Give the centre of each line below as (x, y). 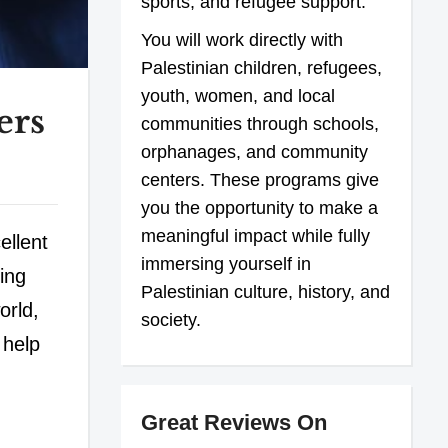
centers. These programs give (260, 179)
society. (171, 319)
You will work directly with (242, 39)
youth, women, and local (238, 95)
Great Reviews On (234, 422)
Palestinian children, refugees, (264, 67)
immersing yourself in (226, 263)
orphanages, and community (255, 151)
